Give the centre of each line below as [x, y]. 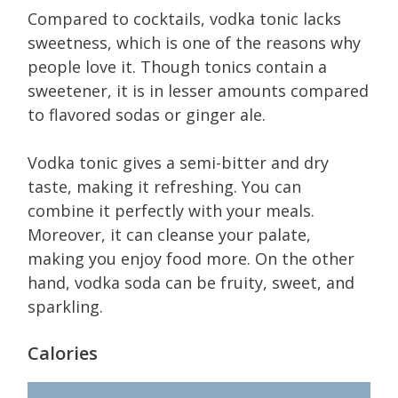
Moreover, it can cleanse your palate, [169, 235]
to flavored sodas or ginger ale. [147, 115]
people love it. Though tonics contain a [177, 67]
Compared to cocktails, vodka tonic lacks [184, 19]
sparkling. [65, 306]
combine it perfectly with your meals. [171, 211]
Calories [63, 353]
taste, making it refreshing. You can [164, 187]
